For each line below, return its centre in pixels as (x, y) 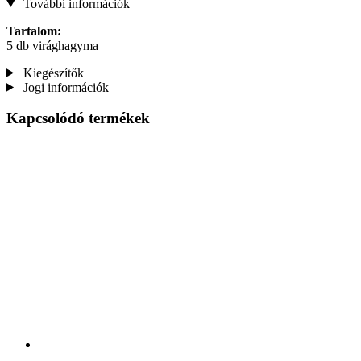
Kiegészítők (52, 73)
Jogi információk (64, 87)
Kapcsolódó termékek (78, 118)
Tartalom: (34, 31)
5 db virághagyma (52, 45)
